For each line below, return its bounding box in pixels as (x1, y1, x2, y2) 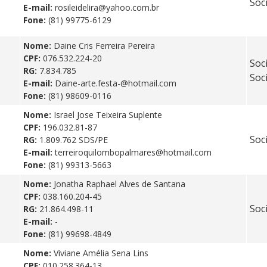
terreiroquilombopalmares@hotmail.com (55, 146, 212, 158)
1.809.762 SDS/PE (39, 133, 108, 145)
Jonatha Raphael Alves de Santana (54, 178, 185, 190)
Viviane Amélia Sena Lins (54, 247, 148, 259)
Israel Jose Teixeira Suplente (54, 108, 162, 120)
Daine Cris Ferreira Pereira (54, 39, 155, 51)
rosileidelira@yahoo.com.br (55, 1, 159, 13)
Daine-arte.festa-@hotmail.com (55, 77, 176, 89)
